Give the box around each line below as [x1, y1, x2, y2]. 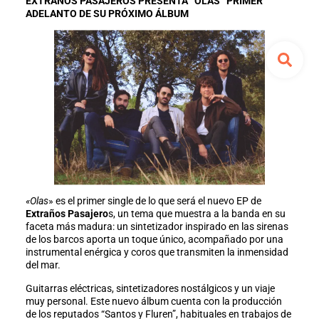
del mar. [25, 259, 61, 271]
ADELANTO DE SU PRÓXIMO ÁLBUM [25, 8, 189, 20]
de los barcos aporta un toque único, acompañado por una [25, 234, 283, 246]
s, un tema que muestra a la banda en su [108, 208, 286, 220]
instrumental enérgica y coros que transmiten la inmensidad [25, 246, 288, 258]
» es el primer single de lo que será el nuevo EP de [48, 195, 261, 207]
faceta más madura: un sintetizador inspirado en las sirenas [25, 221, 288, 233]
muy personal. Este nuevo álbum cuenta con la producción [25, 296, 282, 308]
